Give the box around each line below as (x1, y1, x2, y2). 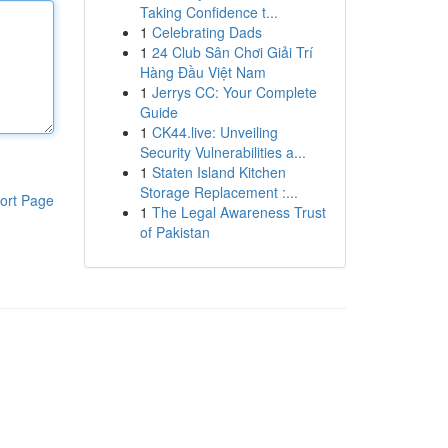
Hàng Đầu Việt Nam (139, 62, 266, 82)
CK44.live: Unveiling (151, 122, 278, 142)
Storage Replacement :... (139, 182, 298, 202)
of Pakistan (139, 222, 210, 242)
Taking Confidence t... (139, 2, 278, 22)
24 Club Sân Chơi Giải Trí (151, 42, 313, 62)
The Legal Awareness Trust (151, 202, 326, 222)
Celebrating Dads (151, 22, 262, 42)
